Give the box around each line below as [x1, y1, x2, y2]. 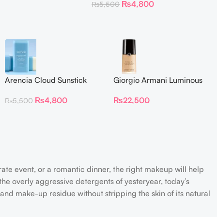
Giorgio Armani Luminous [113, 75, 202, 85]
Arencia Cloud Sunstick [5, 75, 87, 85]
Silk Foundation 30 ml [113, 85, 189, 95]
